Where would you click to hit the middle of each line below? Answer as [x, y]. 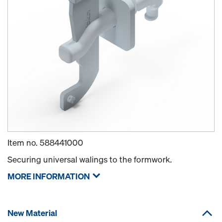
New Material [32, 213]
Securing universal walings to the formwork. [90, 159]
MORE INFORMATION [49, 176]
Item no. [24, 142]
